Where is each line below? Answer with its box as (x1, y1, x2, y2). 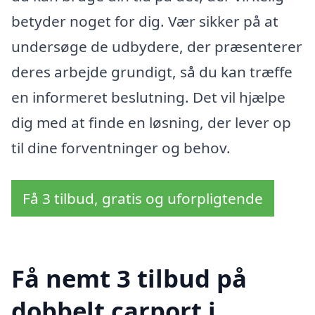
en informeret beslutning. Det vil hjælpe (11, 87, 285, 108)
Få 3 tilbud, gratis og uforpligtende (22, 188, 263, 209)
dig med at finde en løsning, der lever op (11, 112, 291, 133)
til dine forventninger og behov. (11, 138, 231, 158)
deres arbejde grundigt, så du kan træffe (11, 62, 292, 82)
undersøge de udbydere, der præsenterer (11, 37, 302, 57)
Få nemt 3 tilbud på (11, 261, 247, 295)
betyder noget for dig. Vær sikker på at (11, 11, 278, 32)
